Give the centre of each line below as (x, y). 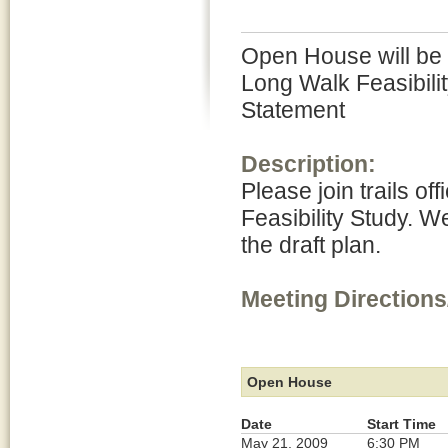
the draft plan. (311, 245)
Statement (293, 110)
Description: (308, 164)
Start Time (401, 424)
